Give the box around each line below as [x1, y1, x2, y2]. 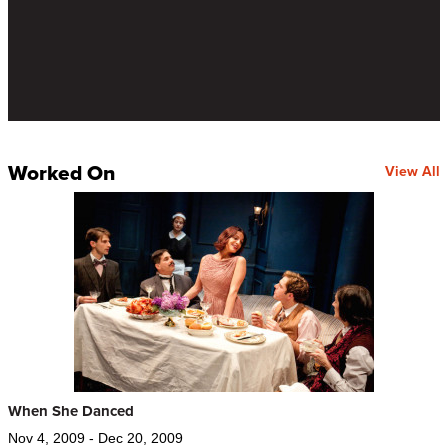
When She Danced [8, 399, 134, 422]
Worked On [8, 156, 115, 188]
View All [385, 161, 440, 182]
